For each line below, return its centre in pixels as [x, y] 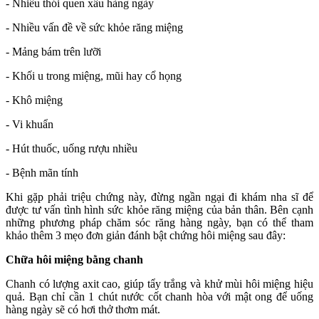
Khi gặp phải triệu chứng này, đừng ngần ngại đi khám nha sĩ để [159, 197]
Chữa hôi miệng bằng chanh [74, 259]
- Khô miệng [34, 100]
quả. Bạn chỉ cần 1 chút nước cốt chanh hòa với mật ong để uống [159, 296]
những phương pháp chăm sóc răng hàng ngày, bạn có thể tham [159, 222]
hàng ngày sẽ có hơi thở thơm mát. [83, 309]
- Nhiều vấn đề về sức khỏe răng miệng [94, 27]
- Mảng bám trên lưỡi [53, 51]
